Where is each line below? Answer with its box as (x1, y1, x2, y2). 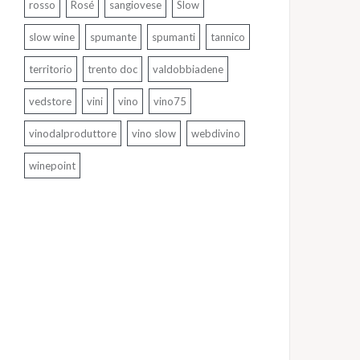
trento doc (88, 63, 137, 76)
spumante (90, 31, 137, 44)
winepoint (29, 159, 76, 173)
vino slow (132, 127, 176, 141)
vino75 (153, 95, 186, 108)
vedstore (29, 95, 72, 108)
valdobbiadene (153, 63, 223, 76)
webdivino (191, 127, 240, 141)
